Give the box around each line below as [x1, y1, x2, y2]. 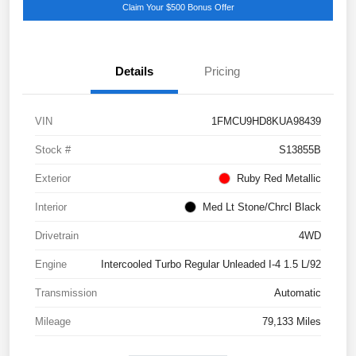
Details [115, 64, 153, 78]
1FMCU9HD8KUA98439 [211, 114, 321, 127]
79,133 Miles [262, 315, 321, 327]
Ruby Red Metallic [237, 172, 321, 184]
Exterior [35, 172, 71, 184]
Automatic [274, 286, 321, 299]
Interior [35, 200, 67, 213]
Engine [35, 257, 67, 270]
